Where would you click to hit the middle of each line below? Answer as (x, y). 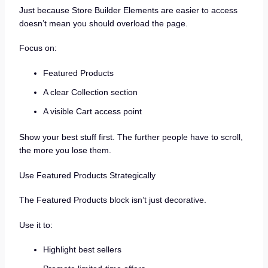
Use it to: (36, 225)
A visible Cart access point (92, 111)
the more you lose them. (65, 150)
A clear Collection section (90, 92)
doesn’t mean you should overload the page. (103, 23)
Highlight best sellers (82, 250)
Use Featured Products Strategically (87, 175)
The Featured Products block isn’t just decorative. (112, 200)
